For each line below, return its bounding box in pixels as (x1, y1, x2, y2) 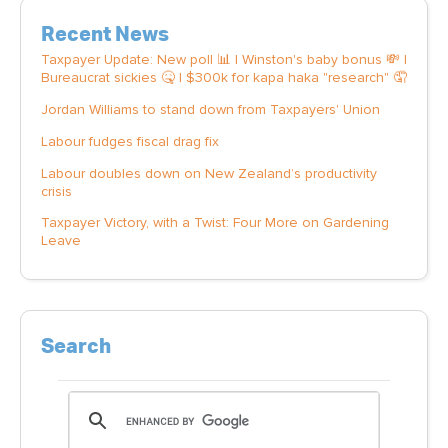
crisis (41, 182, 72, 200)
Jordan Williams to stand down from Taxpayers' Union (41, 100, 380, 118)
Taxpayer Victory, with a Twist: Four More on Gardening (41, 214, 389, 232)
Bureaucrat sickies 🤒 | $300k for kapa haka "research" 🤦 (41, 69, 407, 87)
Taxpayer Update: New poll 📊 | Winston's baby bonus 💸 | (41, 51, 407, 69)
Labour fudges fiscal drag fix (41, 132, 219, 150)
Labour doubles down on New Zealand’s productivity (41, 164, 377, 182)
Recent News (41, 24, 169, 45)
